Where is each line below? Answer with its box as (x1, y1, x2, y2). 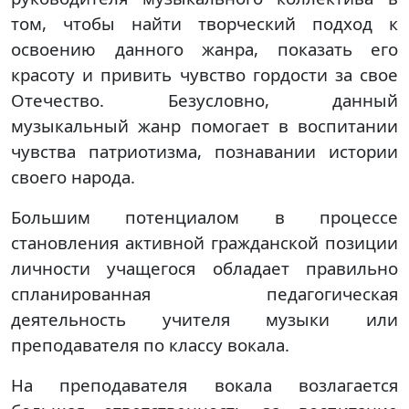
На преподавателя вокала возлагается (11, 373, 398, 396)
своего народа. (11, 165, 135, 188)
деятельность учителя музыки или (11, 308, 398, 330)
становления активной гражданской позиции (11, 231, 398, 254)
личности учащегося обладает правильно (11, 257, 398, 279)
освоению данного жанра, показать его (11, 37, 398, 60)
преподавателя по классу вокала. (11, 333, 289, 356)
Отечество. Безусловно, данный (11, 89, 398, 111)
